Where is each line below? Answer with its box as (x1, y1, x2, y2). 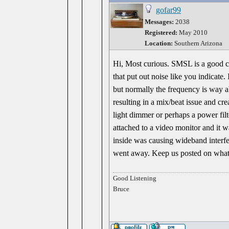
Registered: (145, 29, 177, 36)
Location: (145, 39, 174, 47)
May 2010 (177, 29, 208, 36)
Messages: (145, 18, 174, 26)
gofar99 (156, 6, 181, 14)
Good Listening (113, 174, 157, 182)
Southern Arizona (174, 39, 222, 47)
